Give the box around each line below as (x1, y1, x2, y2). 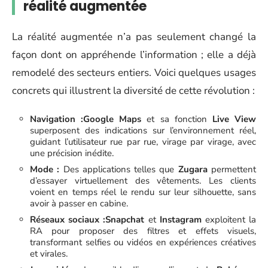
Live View (212, 112, 257, 125)
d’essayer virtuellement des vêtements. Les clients (30, 174, 256, 187)
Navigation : (30, 112, 84, 125)
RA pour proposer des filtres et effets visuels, (30, 224, 256, 237)
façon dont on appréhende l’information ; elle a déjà (12, 48, 256, 62)
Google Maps (83, 112, 142, 125)
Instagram (159, 213, 202, 226)
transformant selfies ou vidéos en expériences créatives (30, 236, 256, 248)
